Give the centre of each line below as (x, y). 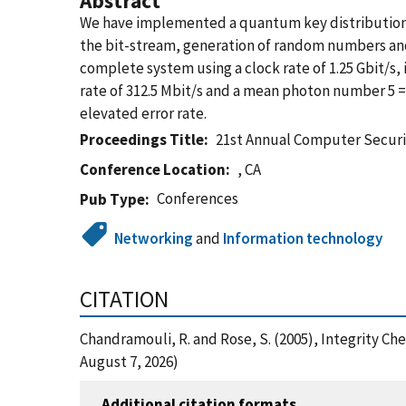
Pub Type (112, 199)
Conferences (198, 198)
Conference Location (153, 169)
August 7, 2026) (129, 362)
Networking (154, 238)
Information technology (303, 238)
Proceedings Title (142, 140)
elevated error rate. (143, 113)
